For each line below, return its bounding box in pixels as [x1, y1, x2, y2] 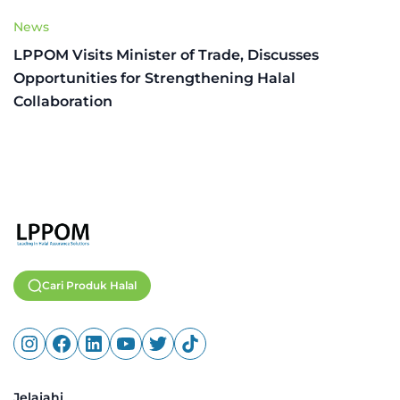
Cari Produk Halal [42, 278, 137, 292]
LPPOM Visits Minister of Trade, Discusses [13, 46, 319, 63]
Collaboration [13, 92, 112, 110]
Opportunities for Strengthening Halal [13, 69, 296, 87]
